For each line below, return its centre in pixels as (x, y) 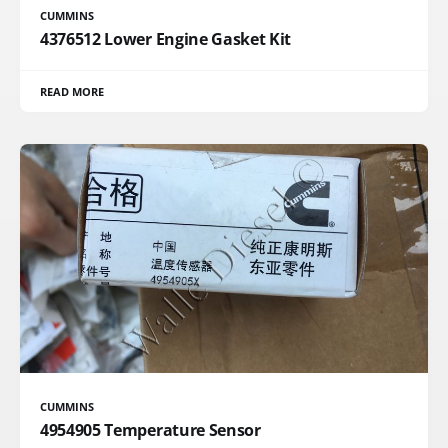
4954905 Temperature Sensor (150, 430)
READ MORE (72, 91)
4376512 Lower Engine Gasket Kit (166, 38)
